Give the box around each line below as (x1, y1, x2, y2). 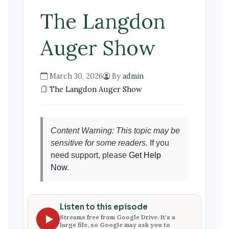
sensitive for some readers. (51, 139, 148, 147)
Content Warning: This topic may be (51, 126, 180, 135)
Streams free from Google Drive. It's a (60, 213, 175, 221)
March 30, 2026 (48, 72, 103, 81)
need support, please (51, 151, 129, 159)
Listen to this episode (60, 202, 148, 212)
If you (148, 139, 169, 147)
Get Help (129, 151, 161, 159)
